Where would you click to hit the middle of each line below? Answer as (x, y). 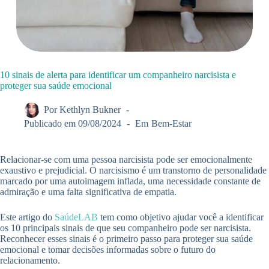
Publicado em (50, 124)
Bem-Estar (171, 124)
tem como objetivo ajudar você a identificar (181, 217)
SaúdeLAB (76, 217)
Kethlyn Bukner (90, 110)
